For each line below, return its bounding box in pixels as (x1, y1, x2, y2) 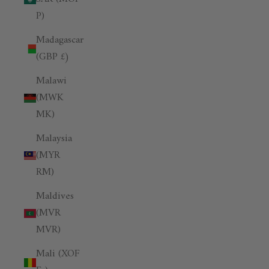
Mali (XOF (36, 245, 80, 263)
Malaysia (36, 130, 72, 148)
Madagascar (36, 31, 83, 49)
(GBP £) (36, 48, 70, 66)
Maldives (36, 187, 74, 205)
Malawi (36, 72, 67, 90)
